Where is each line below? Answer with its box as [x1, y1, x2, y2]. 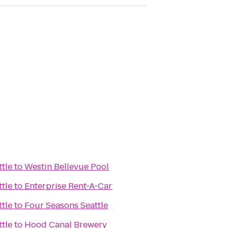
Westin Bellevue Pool [24, 161, 109, 173]
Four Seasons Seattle [24, 199, 108, 211]
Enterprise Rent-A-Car [24, 180, 112, 192]
